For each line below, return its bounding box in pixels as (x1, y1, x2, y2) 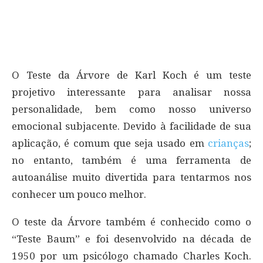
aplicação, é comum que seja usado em (12, 137, 208, 150)
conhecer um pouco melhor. (12, 188, 146, 201)
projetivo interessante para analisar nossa (12, 86, 251, 99)
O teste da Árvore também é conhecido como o (12, 216, 251, 228)
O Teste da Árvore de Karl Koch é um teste (12, 69, 251, 82)
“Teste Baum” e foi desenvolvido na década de (12, 233, 251, 245)
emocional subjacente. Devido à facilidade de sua (12, 120, 251, 133)
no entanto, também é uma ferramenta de (12, 154, 251, 167)
